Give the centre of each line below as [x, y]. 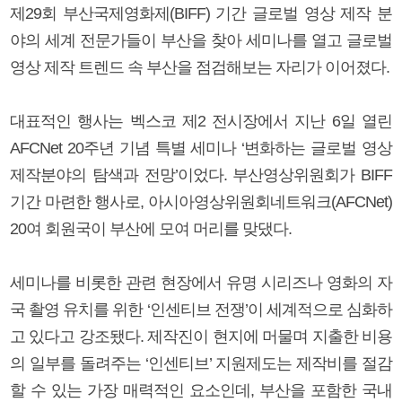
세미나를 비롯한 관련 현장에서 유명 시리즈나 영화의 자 [201, 282]
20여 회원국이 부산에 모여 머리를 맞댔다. [151, 228]
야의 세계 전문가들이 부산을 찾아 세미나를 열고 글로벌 [201, 40]
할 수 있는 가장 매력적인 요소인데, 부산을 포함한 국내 [201, 390]
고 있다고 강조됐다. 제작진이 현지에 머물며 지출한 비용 [201, 336]
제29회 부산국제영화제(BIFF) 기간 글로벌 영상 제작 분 [201, 13]
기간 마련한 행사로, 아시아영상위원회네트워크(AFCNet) [201, 201]
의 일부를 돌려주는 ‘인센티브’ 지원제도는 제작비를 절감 [201, 363]
